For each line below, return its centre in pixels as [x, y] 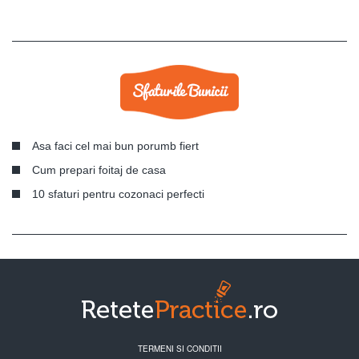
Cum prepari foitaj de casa [99, 170]
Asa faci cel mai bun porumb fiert [115, 146]
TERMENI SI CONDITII [179, 349]
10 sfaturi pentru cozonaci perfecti [118, 194]
